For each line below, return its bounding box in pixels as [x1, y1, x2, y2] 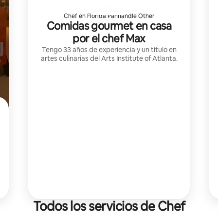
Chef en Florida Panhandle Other [63, 12, 155, 20]
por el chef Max [73, 31, 145, 46]
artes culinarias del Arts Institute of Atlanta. [40, 54, 178, 63]
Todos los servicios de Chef [33, 198, 185, 215]
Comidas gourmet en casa [46, 18, 172, 33]
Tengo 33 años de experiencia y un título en [41, 45, 177, 54]
